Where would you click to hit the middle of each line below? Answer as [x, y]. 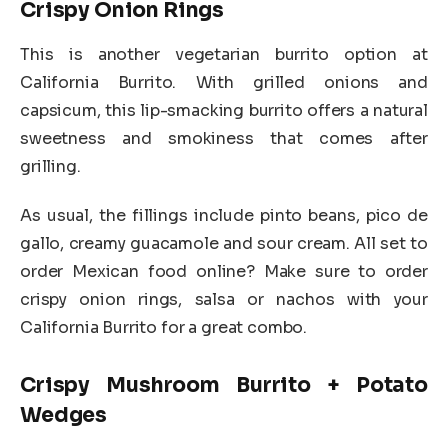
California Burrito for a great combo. [164, 328]
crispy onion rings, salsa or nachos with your [224, 300]
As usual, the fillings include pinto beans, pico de [224, 216]
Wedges [64, 414]
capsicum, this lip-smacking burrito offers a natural [224, 110]
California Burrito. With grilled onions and [224, 82]
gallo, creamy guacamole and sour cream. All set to [224, 244]
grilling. [52, 166]
